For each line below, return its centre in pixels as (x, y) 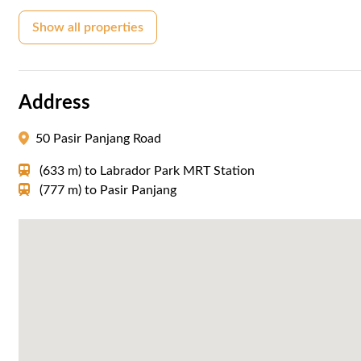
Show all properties (88, 27)
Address (54, 103)
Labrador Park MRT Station (177, 170)
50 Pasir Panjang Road (99, 138)
